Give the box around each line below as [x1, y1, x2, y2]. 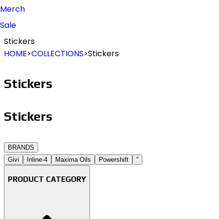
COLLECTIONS [31, 48, 84, 59]
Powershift [99, 156, 129, 163]
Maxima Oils [55, 156, 91, 163]
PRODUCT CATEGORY [8, 174, 86, 183]
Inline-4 [27, 156, 47, 163]
